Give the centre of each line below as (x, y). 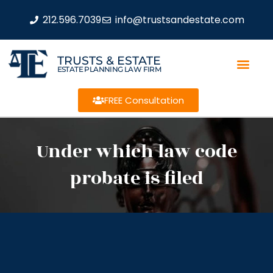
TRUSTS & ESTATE (109, 60)
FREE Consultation (144, 100)
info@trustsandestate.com (179, 19)
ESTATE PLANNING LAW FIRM (109, 69)
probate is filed (136, 179)
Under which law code (136, 152)
